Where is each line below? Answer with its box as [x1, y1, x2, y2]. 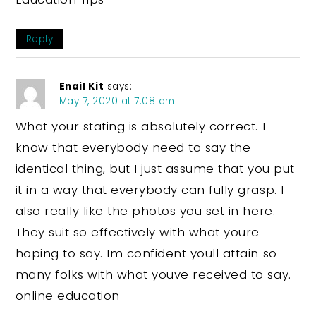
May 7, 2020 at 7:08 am [59, 94, 175, 108]
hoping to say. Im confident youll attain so [15, 244, 277, 262]
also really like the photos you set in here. [15, 202, 276, 219]
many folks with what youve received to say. [15, 265, 291, 283]
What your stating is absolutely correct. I [15, 117, 266, 135]
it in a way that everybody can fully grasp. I [15, 181, 284, 198]
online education [15, 286, 120, 304]
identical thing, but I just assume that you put [15, 159, 295, 177]
